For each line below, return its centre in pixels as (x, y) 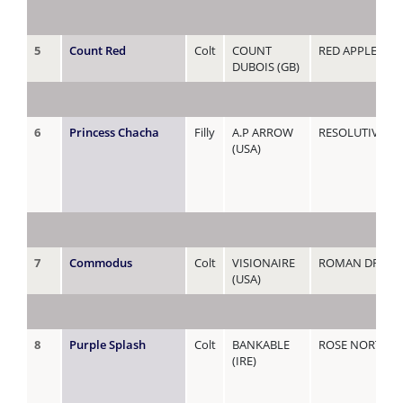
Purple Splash (107, 344)
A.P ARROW (263, 132)
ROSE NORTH (354, 344)
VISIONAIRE (264, 262)
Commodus (101, 262)
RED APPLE (348, 50)
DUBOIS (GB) (266, 66)
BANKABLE (261, 344)
